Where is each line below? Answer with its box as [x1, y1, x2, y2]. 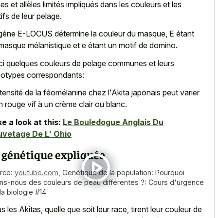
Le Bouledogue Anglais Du [63, 117, 163, 127]
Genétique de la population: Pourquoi [62, 168, 184, 177]
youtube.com [15, 168, 58, 177]
